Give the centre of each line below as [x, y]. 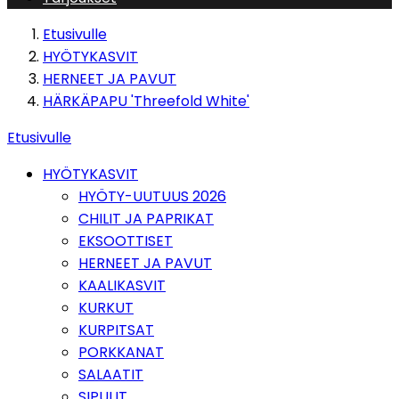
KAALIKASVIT [122, 285]
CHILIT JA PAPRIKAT [146, 219]
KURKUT [106, 308]
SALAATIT [111, 375]
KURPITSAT [116, 330]
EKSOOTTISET [126, 241]
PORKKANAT [121, 352]
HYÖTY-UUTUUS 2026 [152, 196]
